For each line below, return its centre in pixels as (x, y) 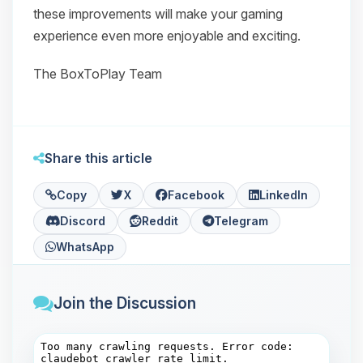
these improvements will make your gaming (158, 14)
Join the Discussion (125, 303)
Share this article (98, 158)
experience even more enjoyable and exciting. (167, 36)
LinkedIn (284, 195)
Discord (83, 221)
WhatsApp (85, 247)
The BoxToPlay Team (98, 74)
